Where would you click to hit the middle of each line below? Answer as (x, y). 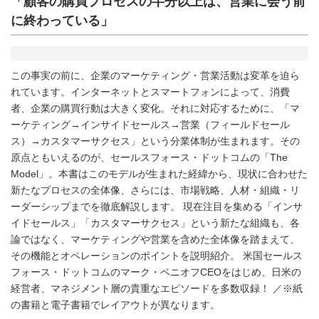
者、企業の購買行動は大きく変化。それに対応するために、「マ (155, 108)
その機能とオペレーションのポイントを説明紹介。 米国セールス (157, 255)
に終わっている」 (62, 20)
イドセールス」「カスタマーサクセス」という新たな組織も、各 (155, 223)
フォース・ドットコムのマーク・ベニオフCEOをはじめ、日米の (156, 272)
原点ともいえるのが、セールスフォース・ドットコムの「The (149, 157)
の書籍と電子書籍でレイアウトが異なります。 (115, 304)
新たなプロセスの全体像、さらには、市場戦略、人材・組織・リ (155, 190)
